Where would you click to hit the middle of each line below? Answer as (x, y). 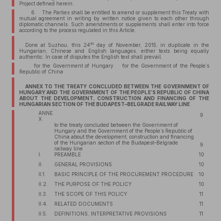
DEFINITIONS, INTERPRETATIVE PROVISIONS (110, 214)
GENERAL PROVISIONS (83, 164)
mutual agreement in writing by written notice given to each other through (114, 18)
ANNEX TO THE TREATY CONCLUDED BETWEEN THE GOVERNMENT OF (117, 86)
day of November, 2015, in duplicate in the (151, 45)
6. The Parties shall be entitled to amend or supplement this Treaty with (117, 12)
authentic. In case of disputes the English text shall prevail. (91, 57)
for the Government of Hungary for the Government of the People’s (117, 66)
